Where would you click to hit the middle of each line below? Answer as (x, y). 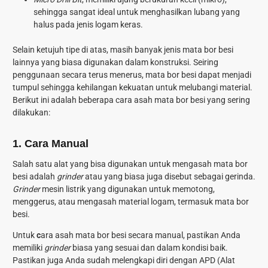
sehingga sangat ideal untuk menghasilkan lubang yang (137, 12)
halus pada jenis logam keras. (88, 24)
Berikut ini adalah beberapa (64, 100)
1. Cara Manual (51, 143)
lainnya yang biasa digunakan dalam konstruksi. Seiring (115, 62)
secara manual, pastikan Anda (183, 235)
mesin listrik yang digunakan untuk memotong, (127, 189)
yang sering (228, 100)
